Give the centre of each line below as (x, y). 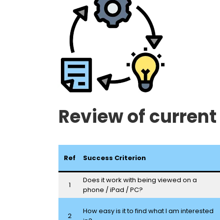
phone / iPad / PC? (113, 190)
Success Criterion (114, 158)
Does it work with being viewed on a (140, 180)
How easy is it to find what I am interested (148, 211)
